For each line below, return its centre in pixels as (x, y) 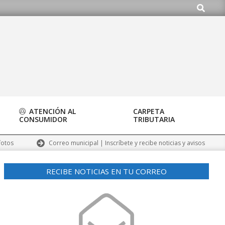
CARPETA (149, 111)
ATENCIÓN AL (51, 111)
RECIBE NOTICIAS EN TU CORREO (106, 171)
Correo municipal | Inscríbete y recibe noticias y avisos (127, 143)
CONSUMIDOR (43, 119)
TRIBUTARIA (154, 119)
